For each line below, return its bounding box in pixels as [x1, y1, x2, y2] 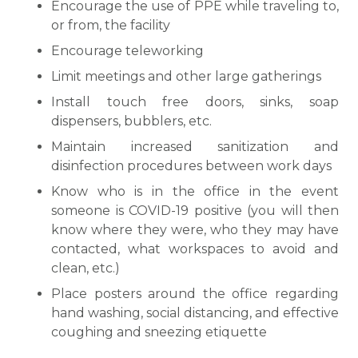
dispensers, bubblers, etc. [51, 113, 212, 129]
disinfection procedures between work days [51, 158, 332, 173]
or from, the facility [51, 18, 170, 33]
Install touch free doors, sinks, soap [51, 94, 339, 109]
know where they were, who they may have [51, 222, 339, 237]
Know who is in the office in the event [51, 184, 339, 199]
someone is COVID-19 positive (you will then [51, 203, 339, 218]
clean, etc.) [51, 261, 120, 276]
